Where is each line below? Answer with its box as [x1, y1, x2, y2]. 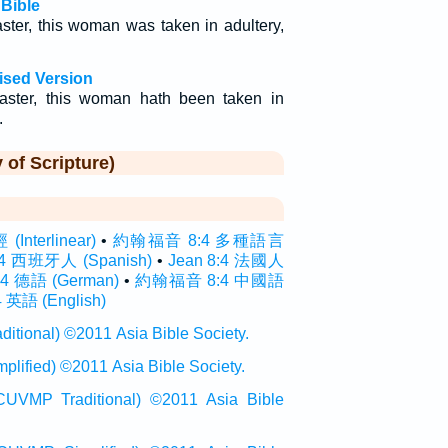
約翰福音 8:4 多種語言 [112, 232, 284, 249]
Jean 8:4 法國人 [167, 252, 284, 269]
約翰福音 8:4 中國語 [135, 272, 284, 289]
